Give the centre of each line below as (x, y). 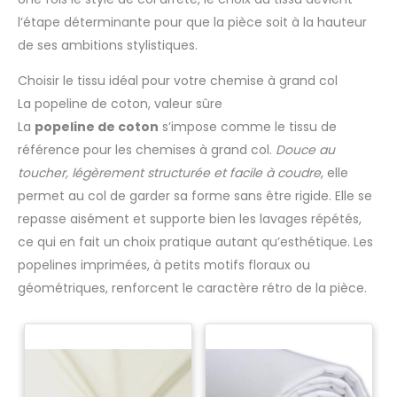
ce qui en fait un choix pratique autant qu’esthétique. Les (195, 241)
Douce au (305, 149)
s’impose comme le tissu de (248, 126)
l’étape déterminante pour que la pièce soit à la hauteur (192, 22)
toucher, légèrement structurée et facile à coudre (169, 172)
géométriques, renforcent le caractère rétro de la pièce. (192, 288)
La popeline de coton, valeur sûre (120, 103)
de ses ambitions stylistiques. (108, 45)
